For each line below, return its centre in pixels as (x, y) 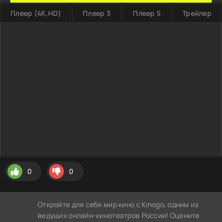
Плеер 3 (97, 13)
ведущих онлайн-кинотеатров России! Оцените (119, 215)
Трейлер (197, 13)
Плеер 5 (147, 13)
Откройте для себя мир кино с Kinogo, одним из (118, 204)
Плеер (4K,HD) (36, 13)
